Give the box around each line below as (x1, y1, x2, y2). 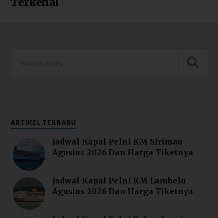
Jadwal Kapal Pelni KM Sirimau (52, 136, 183, 146)
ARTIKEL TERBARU (11, 118, 77, 127)
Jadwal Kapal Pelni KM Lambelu (52, 175, 186, 185)
